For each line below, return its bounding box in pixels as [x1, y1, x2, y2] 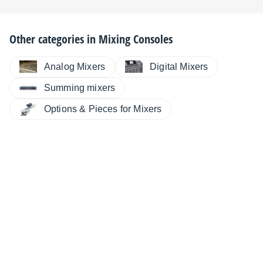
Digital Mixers [150, 61, 208, 72]
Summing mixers [44, 82, 116, 93]
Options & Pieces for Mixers [44, 104, 162, 114]
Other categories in [9, 31, 99, 47]
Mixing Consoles [99, 31, 173, 47]
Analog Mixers [44, 61, 106, 72]
